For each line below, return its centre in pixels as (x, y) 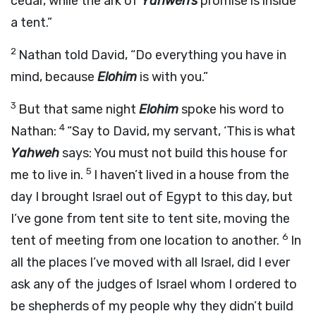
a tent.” (31, 23)
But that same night (79, 109)
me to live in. (48, 175)
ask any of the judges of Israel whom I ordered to (154, 284)
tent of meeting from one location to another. (146, 241)
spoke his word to (231, 109)
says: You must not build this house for (173, 153)
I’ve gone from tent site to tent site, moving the (150, 219)
